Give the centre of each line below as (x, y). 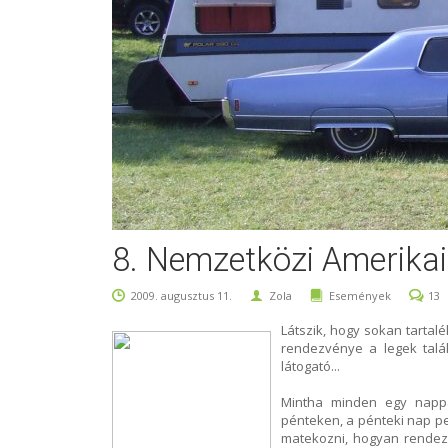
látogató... (310, 366)
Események (360, 295)
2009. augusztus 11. (183, 295)
